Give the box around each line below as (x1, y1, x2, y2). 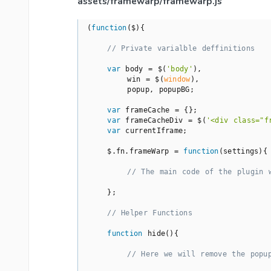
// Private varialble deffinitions (107, 44, 255, 53)
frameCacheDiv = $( (120, 116, 206, 125)
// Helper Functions (107, 209, 192, 218)
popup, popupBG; (87, 85, 194, 94)
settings (223, 147, 259, 156)
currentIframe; (120, 126, 188, 135)
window (163, 75, 191, 84)
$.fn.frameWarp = (87, 147, 184, 156)
